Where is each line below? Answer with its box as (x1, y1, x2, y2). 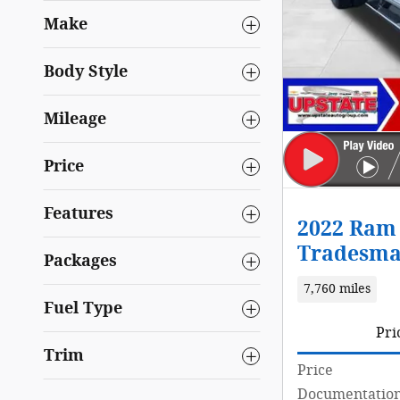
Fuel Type (44, 298, 122, 318)
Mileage (44, 109, 106, 129)
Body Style (44, 62, 128, 81)
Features (44, 204, 113, 223)
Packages (44, 251, 117, 271)
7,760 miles (303, 280, 371, 296)
